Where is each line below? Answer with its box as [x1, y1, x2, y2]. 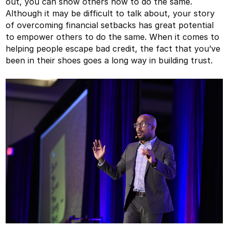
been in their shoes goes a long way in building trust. [6, 55, 213, 65]
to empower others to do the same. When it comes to [6, 31, 220, 42]
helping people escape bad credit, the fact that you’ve [6, 43, 221, 54]
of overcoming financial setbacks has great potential [6, 19, 214, 30]
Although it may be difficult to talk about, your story [6, 8, 215, 18]
